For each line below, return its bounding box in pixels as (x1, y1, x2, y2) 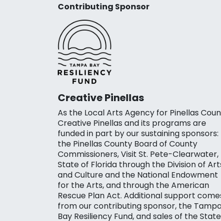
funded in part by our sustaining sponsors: (58, 127, 219, 139)
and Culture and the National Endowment (58, 169, 218, 181)
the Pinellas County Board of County (58, 138, 197, 149)
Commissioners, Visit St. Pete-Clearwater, (58, 148, 219, 160)
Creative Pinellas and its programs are (58, 117, 206, 129)
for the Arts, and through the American (58, 179, 209, 191)
